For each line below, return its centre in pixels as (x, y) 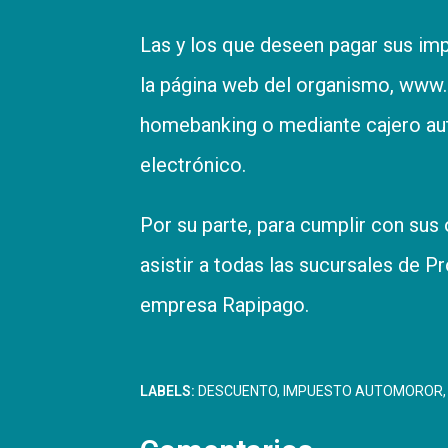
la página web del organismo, (269, 84)
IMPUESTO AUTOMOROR (363, 390)
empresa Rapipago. (224, 304)
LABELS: (167, 390)
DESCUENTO (237, 390)
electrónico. (193, 164)
